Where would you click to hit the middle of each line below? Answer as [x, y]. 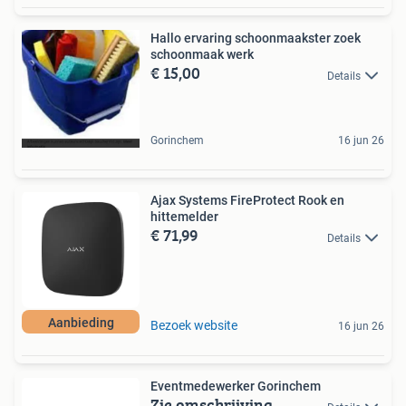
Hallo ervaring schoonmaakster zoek [256, 39]
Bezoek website [194, 326]
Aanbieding [81, 323]
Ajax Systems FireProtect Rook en [247, 201]
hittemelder [184, 217]
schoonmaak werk [202, 55]
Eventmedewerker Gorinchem [236, 387]
